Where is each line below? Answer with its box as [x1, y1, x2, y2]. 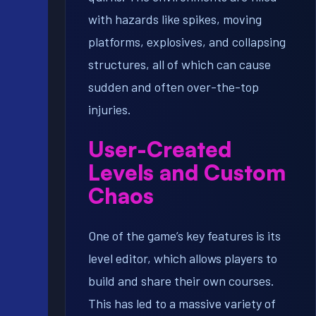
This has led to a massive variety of [88, 296, 276, 312]
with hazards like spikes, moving [88, 11, 262, 28]
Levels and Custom [88, 159, 286, 186]
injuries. [88, 102, 131, 118]
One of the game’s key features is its [88, 228, 281, 244]
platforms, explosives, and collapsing [88, 34, 286, 50]
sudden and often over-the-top [88, 79, 259, 95]
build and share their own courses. [88, 273, 274, 289]
